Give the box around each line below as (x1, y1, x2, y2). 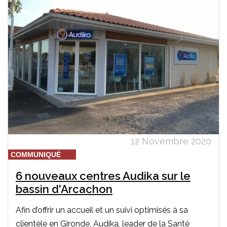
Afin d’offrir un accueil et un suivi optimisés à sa (16, 205, 188, 215)
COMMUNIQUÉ (11, 150, 61, 159)
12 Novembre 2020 (131, 135, 211, 146)
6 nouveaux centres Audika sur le (16, 169, 191, 182)
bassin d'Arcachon (16, 182, 112, 196)
